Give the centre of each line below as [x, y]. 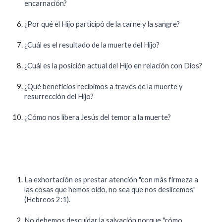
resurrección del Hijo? [59, 96]
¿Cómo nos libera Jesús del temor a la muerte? [98, 117]
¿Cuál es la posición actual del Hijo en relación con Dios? [113, 66]
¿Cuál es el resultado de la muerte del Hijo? [92, 45]
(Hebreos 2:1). [48, 199]
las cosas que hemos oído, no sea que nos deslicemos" [110, 190]
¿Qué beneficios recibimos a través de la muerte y [104, 86]
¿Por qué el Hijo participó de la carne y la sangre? [102, 24]
